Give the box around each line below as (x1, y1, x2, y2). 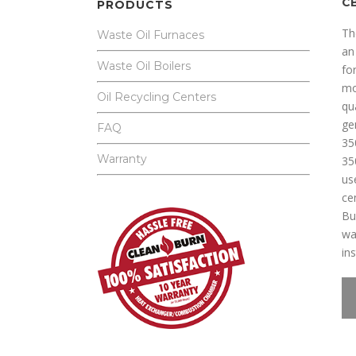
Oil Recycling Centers (97, 90, 216, 105)
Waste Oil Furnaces (97, 28, 204, 43)
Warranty (97, 152, 147, 167)
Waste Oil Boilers (97, 59, 191, 74)
